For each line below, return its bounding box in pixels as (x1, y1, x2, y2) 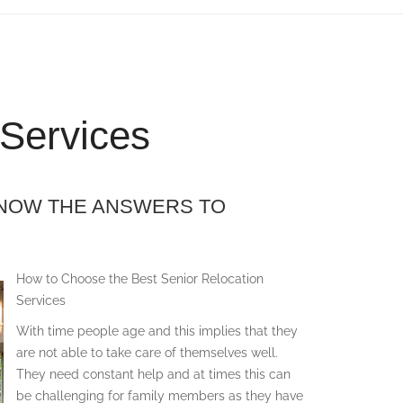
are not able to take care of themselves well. (16, 345, 278, 360)
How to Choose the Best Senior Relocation (16, 271, 264, 286)
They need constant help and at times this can (16, 366, 291, 381)
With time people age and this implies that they (16, 323, 298, 338)
